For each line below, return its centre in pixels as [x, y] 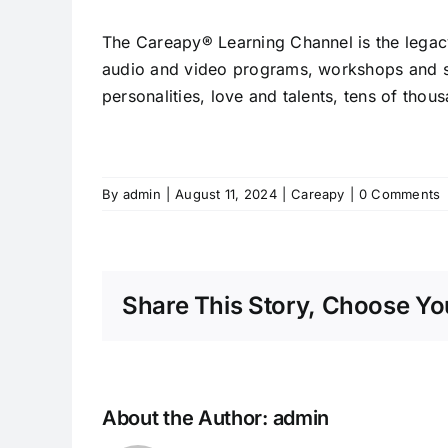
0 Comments [399, 194]
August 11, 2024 [226, 194]
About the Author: [187, 418]
